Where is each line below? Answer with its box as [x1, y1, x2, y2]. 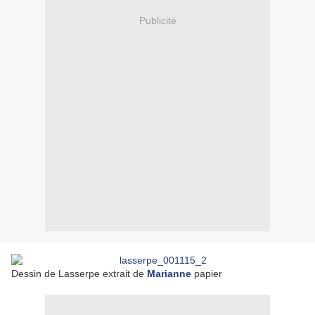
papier [191, 268, 222, 280]
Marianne [147, 268, 191, 280]
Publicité [139, 14, 176, 26]
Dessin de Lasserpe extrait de [11, 268, 147, 280]
